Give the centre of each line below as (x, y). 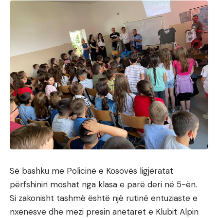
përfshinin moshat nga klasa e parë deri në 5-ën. (103, 184)
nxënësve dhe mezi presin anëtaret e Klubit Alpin (104, 212)
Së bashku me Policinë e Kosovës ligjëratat (91, 171)
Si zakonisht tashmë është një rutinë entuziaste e (104, 198)
